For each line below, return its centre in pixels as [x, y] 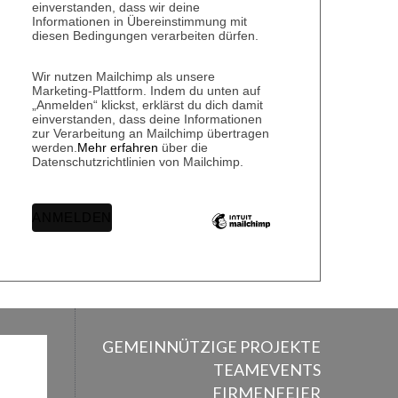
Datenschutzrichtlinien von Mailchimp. [138, 162]
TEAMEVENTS [267, 369]
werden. [55, 148]
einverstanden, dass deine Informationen [147, 119]
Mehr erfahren [118, 148]
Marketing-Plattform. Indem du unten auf [146, 91]
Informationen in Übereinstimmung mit [139, 22]
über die [183, 148]
